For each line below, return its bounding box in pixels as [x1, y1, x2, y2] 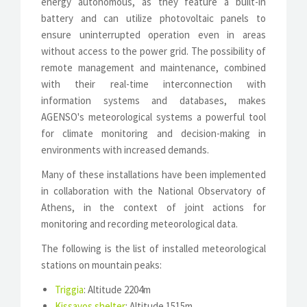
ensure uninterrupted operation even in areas [41, 27, 266, 41]
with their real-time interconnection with [41, 77, 266, 90]
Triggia [55, 282, 84, 296]
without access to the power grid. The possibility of [41, 44, 266, 58]
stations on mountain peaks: [41, 258, 162, 271]
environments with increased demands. [41, 143, 209, 156]
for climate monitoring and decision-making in [41, 126, 266, 140]
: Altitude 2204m [84, 282, 151, 296]
